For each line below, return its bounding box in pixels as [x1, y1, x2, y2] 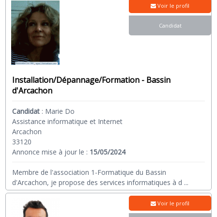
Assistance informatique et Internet [12, 117, 123, 126]
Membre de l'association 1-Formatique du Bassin [12, 168, 167, 177]
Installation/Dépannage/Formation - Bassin [12, 75, 171, 86]
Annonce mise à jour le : [12, 147, 90, 157]
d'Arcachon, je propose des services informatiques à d [12, 178, 183, 187]
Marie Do [45, 107, 75, 116]
